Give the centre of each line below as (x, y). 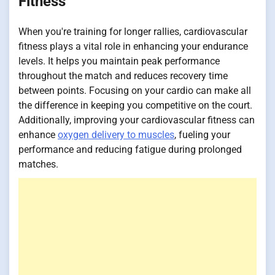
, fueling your (202, 134)
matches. (38, 164)
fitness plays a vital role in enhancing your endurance (133, 46)
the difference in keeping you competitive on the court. (135, 105)
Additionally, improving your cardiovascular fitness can (137, 120)
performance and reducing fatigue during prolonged (130, 149)
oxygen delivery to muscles (116, 134)
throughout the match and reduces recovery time (123, 76)
